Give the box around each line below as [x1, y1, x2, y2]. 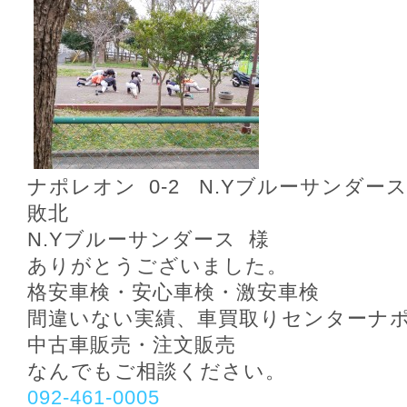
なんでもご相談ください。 [27, 360, 286, 382]
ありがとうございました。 [27, 254, 288, 277]
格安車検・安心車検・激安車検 [27, 281, 320, 303]
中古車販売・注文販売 [27, 333, 236, 356]
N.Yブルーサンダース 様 [27, 228, 270, 251]
